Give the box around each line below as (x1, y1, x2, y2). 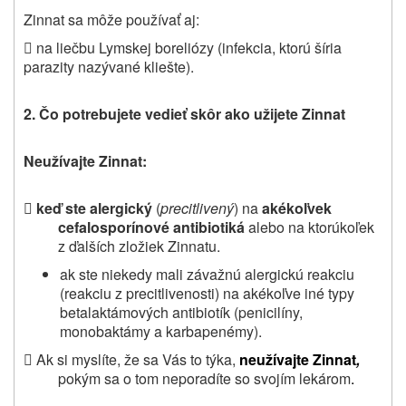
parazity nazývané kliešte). (24, 55, 194, 77)
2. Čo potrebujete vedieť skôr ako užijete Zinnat (24, 102, 345, 124)
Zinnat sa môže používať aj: (24, 8, 199, 30)
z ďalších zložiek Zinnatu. (57, 235, 220, 256)
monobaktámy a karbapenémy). (60, 320, 262, 342)
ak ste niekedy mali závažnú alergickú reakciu (60, 263, 354, 285)
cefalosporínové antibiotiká (57, 216, 245, 237)
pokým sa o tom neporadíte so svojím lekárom (57, 367, 351, 389)
